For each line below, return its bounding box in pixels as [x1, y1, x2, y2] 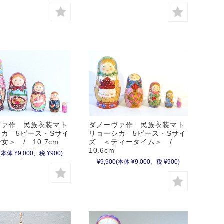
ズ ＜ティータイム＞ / [89, 138, 180, 146]
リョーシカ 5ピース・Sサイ [89, 129, 186, 138]
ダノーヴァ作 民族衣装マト [89, 121, 185, 129]
